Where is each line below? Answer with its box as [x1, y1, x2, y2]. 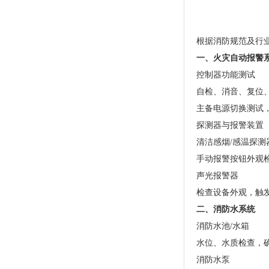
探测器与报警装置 [196, 121, 264, 130]
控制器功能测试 [196, 70, 255, 79]
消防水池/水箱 [196, 222, 249, 231]
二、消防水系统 [196, 205, 255, 214]
